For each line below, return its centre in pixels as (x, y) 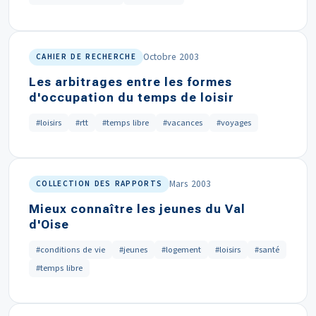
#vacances (183, 123)
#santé (267, 250)
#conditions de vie (71, 250)
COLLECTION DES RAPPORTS (99, 184)
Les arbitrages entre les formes (130, 82)
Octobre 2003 (171, 57)
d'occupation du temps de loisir (132, 97)
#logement (181, 250)
